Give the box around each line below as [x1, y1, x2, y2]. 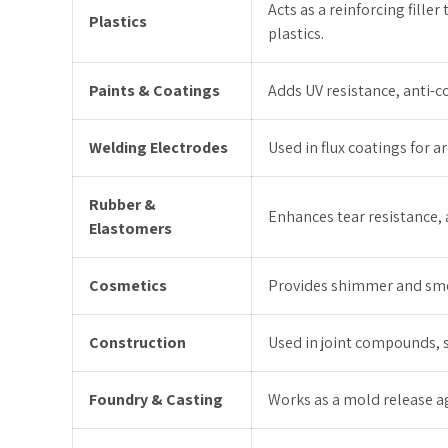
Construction [89, 332, 186, 353]
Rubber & [89, 194, 156, 215]
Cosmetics [89, 275, 167, 296]
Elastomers [89, 218, 172, 239]
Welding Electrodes [89, 137, 228, 158]
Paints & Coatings [89, 80, 220, 101]
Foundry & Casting [89, 389, 223, 410]
